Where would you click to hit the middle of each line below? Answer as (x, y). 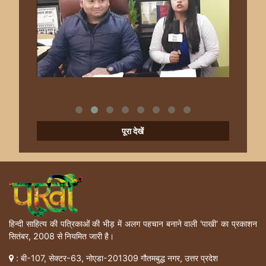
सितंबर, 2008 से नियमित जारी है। (61, 236)
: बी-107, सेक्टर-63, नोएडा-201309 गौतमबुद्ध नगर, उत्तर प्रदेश (116, 258)
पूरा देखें (133, 131)
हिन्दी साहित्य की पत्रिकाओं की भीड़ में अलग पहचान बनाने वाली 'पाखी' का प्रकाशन (133, 223)
